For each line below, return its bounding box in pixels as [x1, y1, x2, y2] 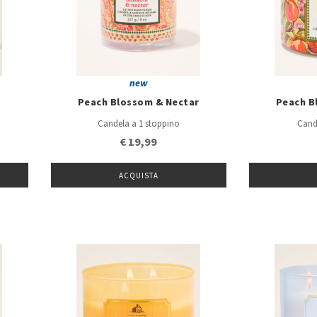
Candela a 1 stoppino [97, 117, 180, 130]
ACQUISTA [118, 170, 159, 181]
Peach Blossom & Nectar [77, 96, 200, 110]
